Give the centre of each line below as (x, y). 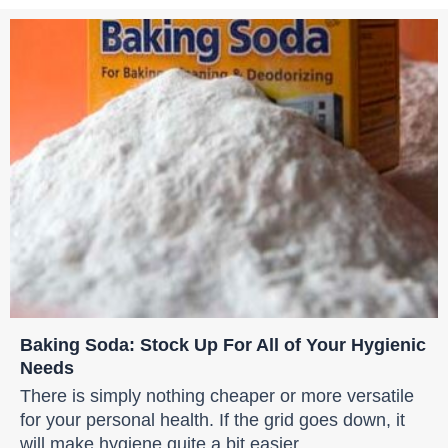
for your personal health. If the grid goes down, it (212, 419)
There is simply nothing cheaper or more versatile (217, 395)
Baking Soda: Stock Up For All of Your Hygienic (223, 344)
